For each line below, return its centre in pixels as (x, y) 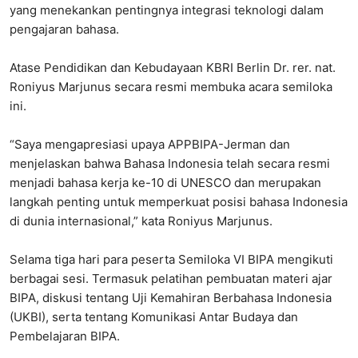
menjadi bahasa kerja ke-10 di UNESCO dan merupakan (165, 183)
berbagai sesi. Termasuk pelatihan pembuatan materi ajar (171, 279)
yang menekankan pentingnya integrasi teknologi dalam (167, 10)
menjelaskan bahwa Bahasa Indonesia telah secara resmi (170, 164)
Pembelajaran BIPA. (65, 336)
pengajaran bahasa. (64, 30)
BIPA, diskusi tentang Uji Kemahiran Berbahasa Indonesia (171, 298)
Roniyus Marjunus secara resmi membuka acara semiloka (171, 87)
